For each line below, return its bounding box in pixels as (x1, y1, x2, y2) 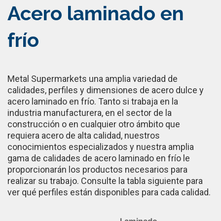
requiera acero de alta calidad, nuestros (7, 130, 160, 141)
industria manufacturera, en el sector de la (7, 107, 172, 118)
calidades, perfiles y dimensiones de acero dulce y (7, 84, 204, 95)
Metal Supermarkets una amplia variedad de (7, 73, 178, 84)
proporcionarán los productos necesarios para (7, 164, 187, 175)
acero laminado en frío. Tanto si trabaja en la (7, 96, 178, 107)
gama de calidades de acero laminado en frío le (7, 152, 190, 163)
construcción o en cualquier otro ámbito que (7, 118, 180, 129)
